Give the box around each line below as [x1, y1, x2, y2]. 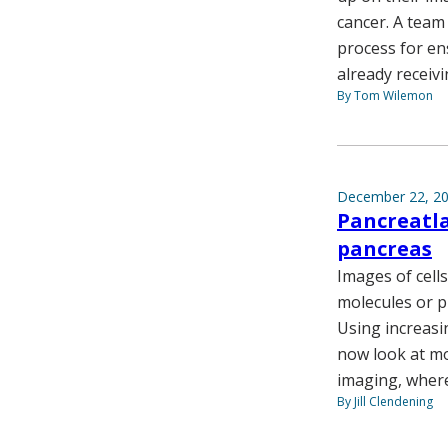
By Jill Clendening [337, 393, 433, 411]
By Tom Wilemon [337, 87, 433, 105]
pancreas [337, 235, 432, 263]
